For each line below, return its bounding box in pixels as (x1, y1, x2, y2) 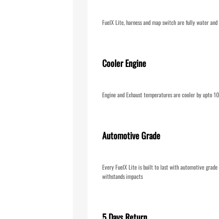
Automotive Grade (102, 129, 160, 142)
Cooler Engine (102, 56, 146, 69)
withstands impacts (102, 172, 143, 180)
